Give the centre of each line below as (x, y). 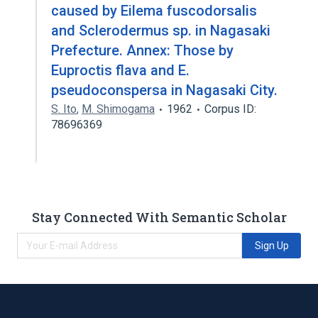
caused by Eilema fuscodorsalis (154, 11)
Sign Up (272, 245)
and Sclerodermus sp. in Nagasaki (161, 31)
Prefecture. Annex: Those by (142, 50)
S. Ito (64, 109)
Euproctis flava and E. (120, 70)
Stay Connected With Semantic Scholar (159, 217)
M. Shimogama (118, 109)
